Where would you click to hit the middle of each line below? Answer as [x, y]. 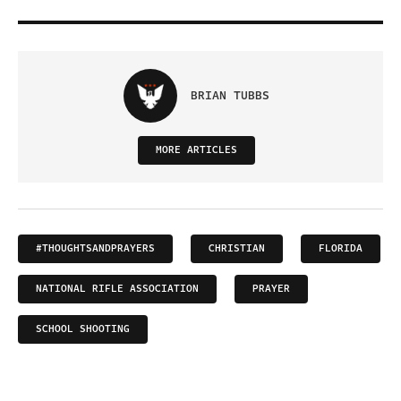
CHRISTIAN [237, 249]
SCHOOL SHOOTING [83, 329]
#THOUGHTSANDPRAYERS [95, 249]
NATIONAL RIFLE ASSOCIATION [117, 289]
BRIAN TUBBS [230, 96]
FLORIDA [341, 249]
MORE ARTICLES [196, 150]
